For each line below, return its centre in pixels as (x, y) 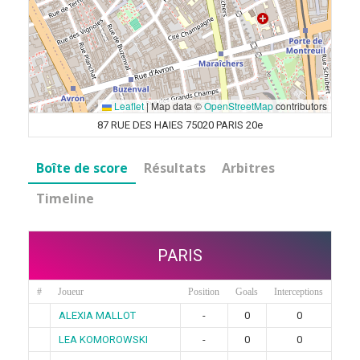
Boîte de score (82, 168)
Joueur (71, 292)
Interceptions (299, 292)
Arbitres (248, 168)
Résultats (175, 168)
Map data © (176, 106)
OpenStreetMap (239, 106)
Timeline (65, 198)
